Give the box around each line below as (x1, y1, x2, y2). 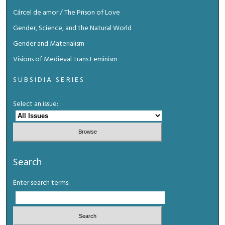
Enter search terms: (13, 177, 70, 189)
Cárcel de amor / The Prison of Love (13, 7, 121, 19)
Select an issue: (13, 98, 59, 110)
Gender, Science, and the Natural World (13, 22, 132, 34)
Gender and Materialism (13, 38, 85, 50)
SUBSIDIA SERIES (13, 74, 85, 86)
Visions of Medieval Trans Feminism (13, 53, 118, 65)
